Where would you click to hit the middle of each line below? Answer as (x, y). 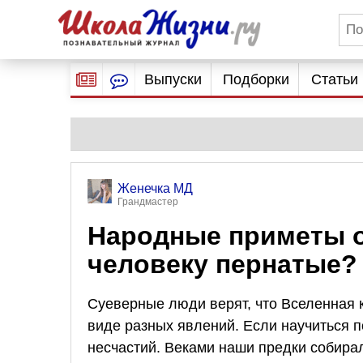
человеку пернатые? (222, 264)
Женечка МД (155, 188)
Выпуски (173, 79)
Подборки (256, 79)
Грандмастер (148, 202)
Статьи (334, 79)
